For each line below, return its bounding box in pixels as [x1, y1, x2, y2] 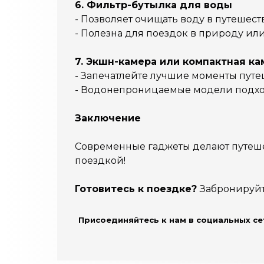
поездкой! [75, 155, 126, 166]
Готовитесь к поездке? [75, 183, 200, 194]
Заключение [75, 113, 141, 124]
